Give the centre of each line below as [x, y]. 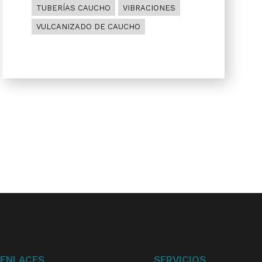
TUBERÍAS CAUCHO [73, 8]
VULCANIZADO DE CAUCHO [88, 27]
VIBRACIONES [149, 8]
